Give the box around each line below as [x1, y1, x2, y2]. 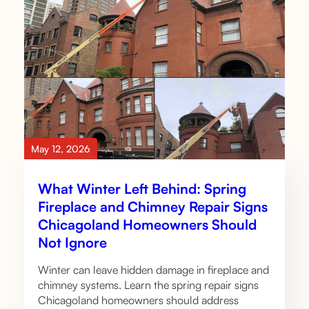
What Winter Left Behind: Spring [38, 180, 246, 198]
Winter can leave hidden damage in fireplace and [38, 263, 269, 277]
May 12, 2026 [31, 142, 90, 154]
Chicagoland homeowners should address [38, 293, 239, 308]
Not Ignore [38, 234, 107, 252]
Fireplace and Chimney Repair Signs [38, 198, 268, 216]
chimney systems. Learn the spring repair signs [38, 278, 259, 292]
